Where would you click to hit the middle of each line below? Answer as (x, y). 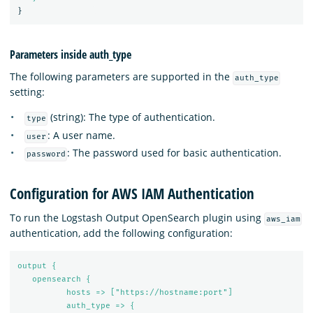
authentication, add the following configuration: (121, 233)
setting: (27, 92)
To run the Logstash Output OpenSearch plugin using (137, 218)
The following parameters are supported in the (121, 77)
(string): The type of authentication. (132, 117)
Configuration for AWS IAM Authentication (132, 193)
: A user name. (82, 135)
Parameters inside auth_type (71, 55)
